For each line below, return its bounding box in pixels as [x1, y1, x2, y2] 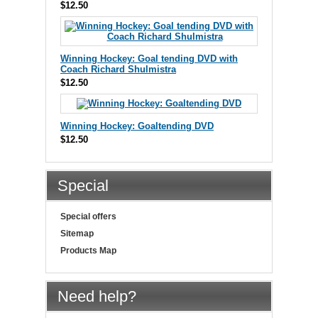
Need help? [57, 287, 136, 305]
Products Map [60, 245, 116, 256]
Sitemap [60, 228, 94, 238]
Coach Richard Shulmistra [60, 63, 176, 75]
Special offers [60, 211, 116, 221]
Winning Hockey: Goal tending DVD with [60, 53, 238, 64]
